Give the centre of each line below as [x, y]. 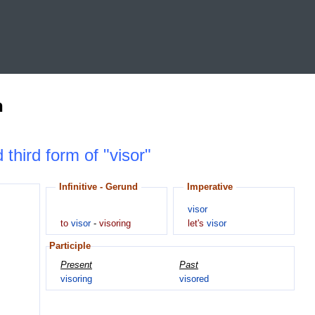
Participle [70, 246]
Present [76, 265]
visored [194, 279]
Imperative [210, 187]
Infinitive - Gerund [98, 187]
